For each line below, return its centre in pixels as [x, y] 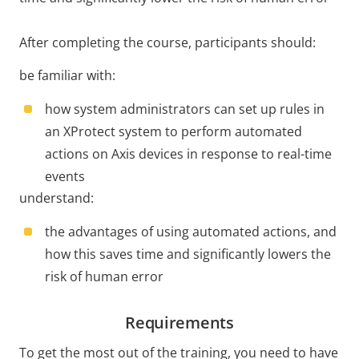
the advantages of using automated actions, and [191, 232]
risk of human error [104, 276]
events [65, 176]
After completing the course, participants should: [167, 42]
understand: [56, 198]
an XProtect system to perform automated [173, 131]
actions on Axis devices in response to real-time [188, 154]
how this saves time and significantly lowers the [188, 254]
